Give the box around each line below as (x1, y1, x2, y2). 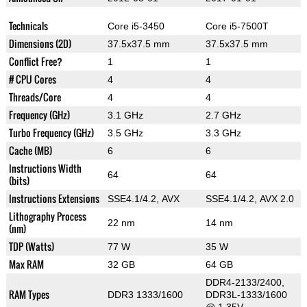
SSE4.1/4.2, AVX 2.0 (205, 193, 294, 205)
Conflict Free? (8, 54, 62, 69)
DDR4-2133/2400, (205, 277, 284, 288)
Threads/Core (8, 90, 61, 105)
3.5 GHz (107, 127, 143, 139)
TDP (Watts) (8, 239, 54, 254)
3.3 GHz (205, 127, 241, 139)
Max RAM (8, 257, 44, 272)
